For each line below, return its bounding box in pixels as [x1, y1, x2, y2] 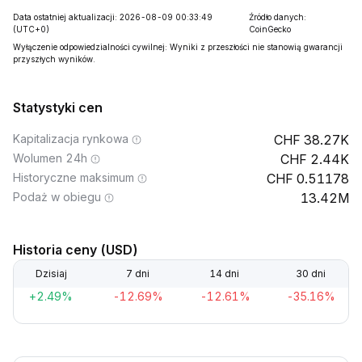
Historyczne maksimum [13, 170, 134, 184]
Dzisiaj [35, 267, 67, 280]
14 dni [209, 267, 240, 280]
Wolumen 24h [13, 151, 87, 165]
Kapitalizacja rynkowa [13, 132, 128, 145]
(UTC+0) [13, 24, 49, 34]
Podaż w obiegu [13, 190, 101, 204]
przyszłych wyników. [13, 54, 95, 64]
